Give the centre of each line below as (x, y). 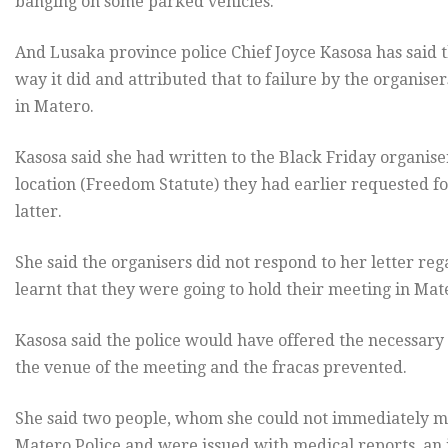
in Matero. (54, 106)
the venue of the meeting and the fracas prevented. (211, 367)
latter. (38, 211)
